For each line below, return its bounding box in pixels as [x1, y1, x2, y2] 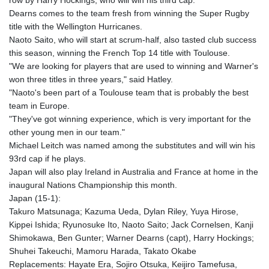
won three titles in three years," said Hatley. [9, 74, 173, 85]
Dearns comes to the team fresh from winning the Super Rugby [9, 8, 249, 19]
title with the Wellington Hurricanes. [9, 22, 142, 32]
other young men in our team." [9, 127, 125, 138]
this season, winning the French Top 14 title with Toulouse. [9, 48, 230, 58]
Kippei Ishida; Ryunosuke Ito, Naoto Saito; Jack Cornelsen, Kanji [9, 220, 253, 230]
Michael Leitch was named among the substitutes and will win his [9, 141, 255, 151]
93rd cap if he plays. [9, 154, 86, 164]
